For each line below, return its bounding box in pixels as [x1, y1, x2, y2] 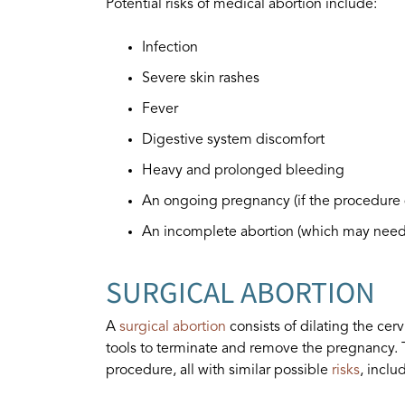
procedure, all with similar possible [106, 363, 332, 378]
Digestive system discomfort [142, 133, 325, 147]
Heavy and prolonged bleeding [142, 164, 344, 178]
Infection [142, 41, 198, 55]
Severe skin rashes [142, 71, 259, 86]
